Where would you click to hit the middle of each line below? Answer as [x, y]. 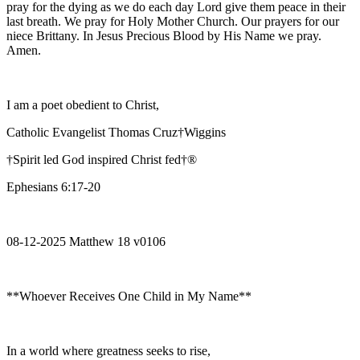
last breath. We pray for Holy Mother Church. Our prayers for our [173, 21]
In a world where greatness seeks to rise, [108, 350]
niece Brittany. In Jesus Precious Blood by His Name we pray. [164, 35]
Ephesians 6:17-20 [53, 186]
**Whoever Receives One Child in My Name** [129, 296]
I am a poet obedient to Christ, [83, 104]
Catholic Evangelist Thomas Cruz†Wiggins [116, 132]
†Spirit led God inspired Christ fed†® [102, 159]
